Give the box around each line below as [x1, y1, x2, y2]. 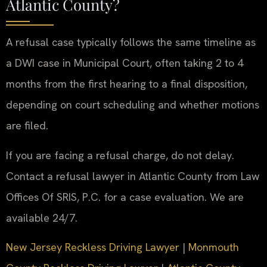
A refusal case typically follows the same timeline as [6, 35, 256, 49]
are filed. [6, 119, 48, 133]
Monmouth [188, 240, 239, 254]
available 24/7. [6, 210, 77, 225]
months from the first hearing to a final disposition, [6, 77, 247, 91]
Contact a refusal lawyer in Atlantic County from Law [6, 169, 259, 183]
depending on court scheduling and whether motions [6, 98, 259, 112]
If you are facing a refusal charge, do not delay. [6, 148, 234, 162]
